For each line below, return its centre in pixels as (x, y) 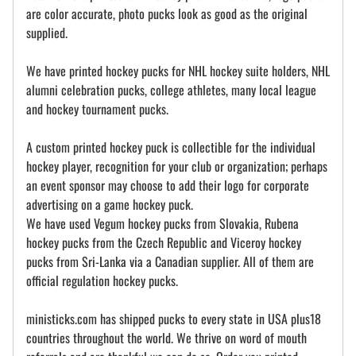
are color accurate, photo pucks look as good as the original (167, 14)
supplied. (47, 33)
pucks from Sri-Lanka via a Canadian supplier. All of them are (170, 262)
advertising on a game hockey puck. (110, 205)
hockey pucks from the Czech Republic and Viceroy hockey (164, 243)
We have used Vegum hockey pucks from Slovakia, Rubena (163, 224)
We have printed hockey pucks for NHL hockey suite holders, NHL (178, 71)
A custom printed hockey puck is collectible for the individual (171, 147)
